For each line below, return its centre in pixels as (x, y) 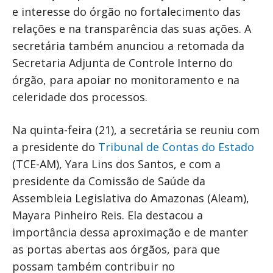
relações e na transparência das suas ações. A (132, 29)
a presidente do (55, 147)
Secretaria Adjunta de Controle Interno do (122, 63)
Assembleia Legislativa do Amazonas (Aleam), (131, 198)
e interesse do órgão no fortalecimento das (126, 12)
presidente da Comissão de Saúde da (109, 181)
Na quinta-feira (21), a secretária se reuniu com (136, 130)
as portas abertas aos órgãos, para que (116, 250)
